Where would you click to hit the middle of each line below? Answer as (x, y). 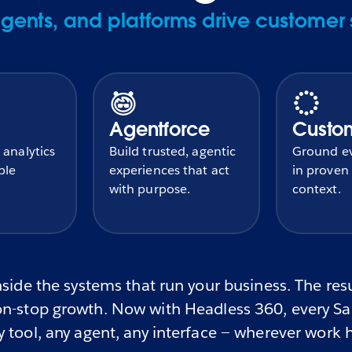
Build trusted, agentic (172, 152)
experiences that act (169, 170)
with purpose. (150, 189)
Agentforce (159, 130)
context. (316, 189)
